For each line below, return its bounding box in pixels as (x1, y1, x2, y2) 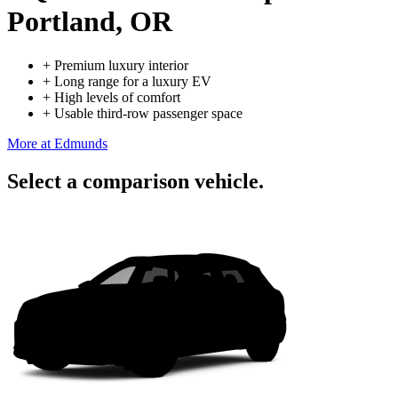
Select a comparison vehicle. (7, 169, 264, 193)
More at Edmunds (7, 135, 107, 151)
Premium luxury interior (54, 57, 188, 73)
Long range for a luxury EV (54, 73, 211, 89)
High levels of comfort (54, 89, 180, 105)
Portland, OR (7, 5, 172, 38)
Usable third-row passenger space (54, 105, 243, 121)
